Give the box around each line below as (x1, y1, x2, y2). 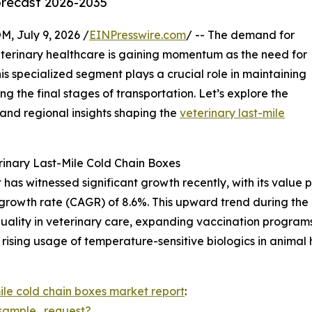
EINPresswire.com (89, 28, 186, 42)
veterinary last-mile (180, 106, 285, 120)
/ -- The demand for (186, 28, 295, 42)
